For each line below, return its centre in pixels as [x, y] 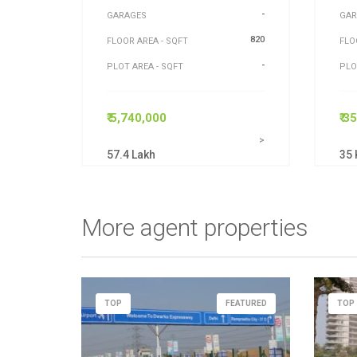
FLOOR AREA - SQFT [147, 41]
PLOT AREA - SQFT [145, 67]
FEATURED [247, 303]
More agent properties [195, 228]
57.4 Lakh [131, 155]
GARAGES [127, 16]
